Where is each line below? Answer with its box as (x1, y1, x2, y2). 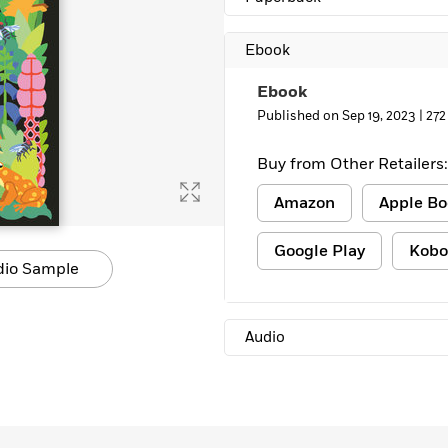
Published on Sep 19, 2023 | (257, 107, 426, 125)
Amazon (274, 192, 335, 214)
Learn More (36, 6, 111, 26)
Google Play (274, 240, 365, 262)
